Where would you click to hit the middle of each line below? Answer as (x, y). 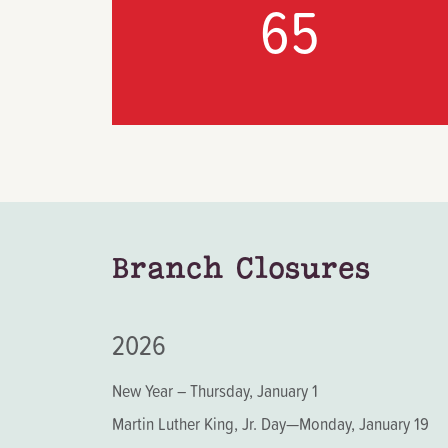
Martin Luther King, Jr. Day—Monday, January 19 (270, 423)
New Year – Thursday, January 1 (215, 390)
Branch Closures (241, 268)
